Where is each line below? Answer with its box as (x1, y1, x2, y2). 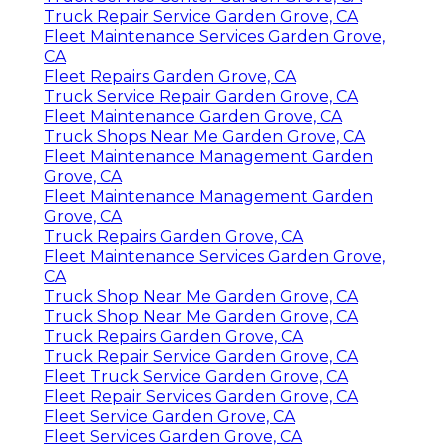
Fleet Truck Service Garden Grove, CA (44, 367, 348, 387)
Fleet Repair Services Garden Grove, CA (44, 387, 358, 407)
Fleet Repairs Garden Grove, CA (44, 67, 296, 87)
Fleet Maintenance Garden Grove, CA (44, 107, 342, 127)
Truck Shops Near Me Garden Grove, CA (44, 127, 365, 147)
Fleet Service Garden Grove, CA (44, 407, 295, 427)
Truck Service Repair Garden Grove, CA (44, 87, 358, 107)
